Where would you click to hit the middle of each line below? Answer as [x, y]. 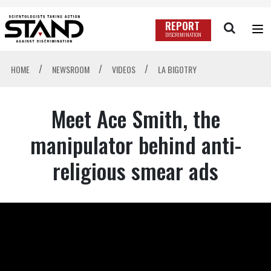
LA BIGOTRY [177, 70]
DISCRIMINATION [183, 35]
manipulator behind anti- [135, 145]
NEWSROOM [71, 70]
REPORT [182, 26]
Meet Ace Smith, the [135, 119]
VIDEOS [124, 70]
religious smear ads [135, 171]
